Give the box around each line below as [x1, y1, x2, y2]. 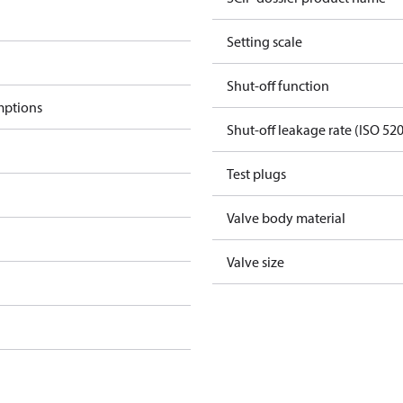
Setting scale [227, 32, 302, 50]
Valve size [227, 253, 284, 271]
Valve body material [227, 209, 345, 227]
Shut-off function [227, 76, 329, 94]
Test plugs [227, 165, 286, 183]
